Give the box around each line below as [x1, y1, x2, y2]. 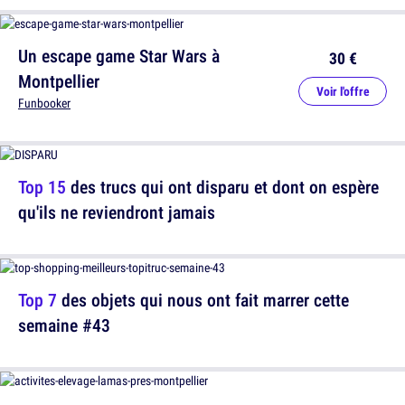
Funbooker [18, 95, 71, 112]
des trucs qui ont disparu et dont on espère [66, 174, 379, 200]
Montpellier [18, 69, 99, 94]
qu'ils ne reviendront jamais [18, 200, 215, 225]
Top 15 [18, 174, 66, 200]
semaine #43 [18, 313, 110, 338]
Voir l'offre [316, 83, 370, 100]
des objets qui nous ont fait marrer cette [57, 287, 349, 313]
